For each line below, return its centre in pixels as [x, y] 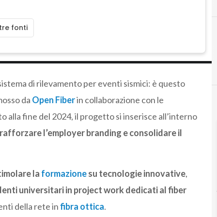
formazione [64, 173]
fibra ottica [82, 206]
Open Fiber [53, 100]
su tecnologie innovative [137, 173]
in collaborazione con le [119, 100]
